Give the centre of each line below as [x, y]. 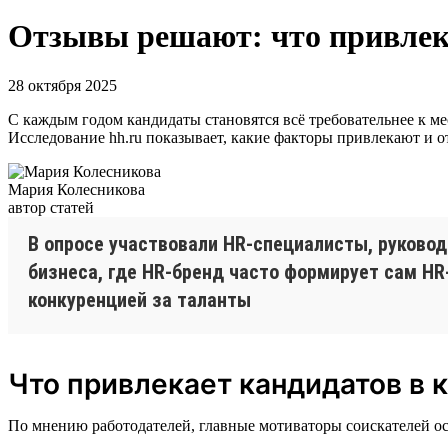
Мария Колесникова [76, 189]
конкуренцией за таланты [139, 299]
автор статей [51, 207]
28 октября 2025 [62, 85]
